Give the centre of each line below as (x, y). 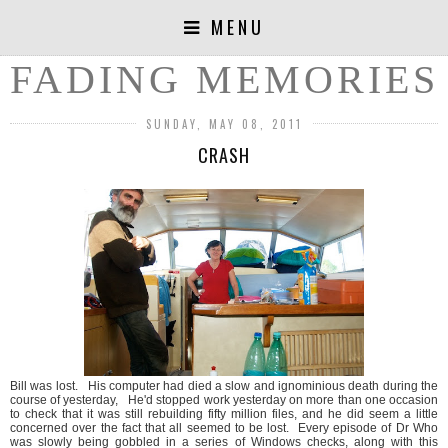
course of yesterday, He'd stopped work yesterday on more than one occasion (224, 400)
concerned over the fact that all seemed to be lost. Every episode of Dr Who (224, 428)
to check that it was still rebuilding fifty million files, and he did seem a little (224, 414)
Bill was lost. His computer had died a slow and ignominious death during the (224, 386)
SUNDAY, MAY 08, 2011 (224, 124)
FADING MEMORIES (224, 79)
